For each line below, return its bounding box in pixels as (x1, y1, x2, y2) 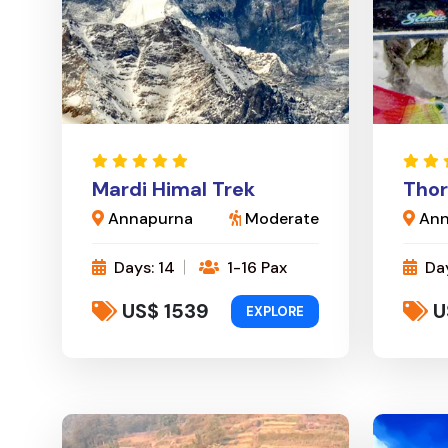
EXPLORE (246, 302, 304, 320)
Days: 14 (110, 256, 175, 278)
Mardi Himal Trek (92, 175, 255, 202)
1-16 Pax (223, 256, 287, 278)
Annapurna (104, 207, 193, 229)
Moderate (241, 207, 319, 229)
